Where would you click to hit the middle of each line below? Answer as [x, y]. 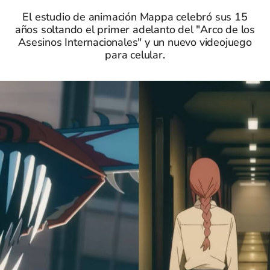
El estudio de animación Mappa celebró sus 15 [135, 17]
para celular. [135, 55]
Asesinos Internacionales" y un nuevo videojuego [135, 42]
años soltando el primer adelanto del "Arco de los [135, 30]
